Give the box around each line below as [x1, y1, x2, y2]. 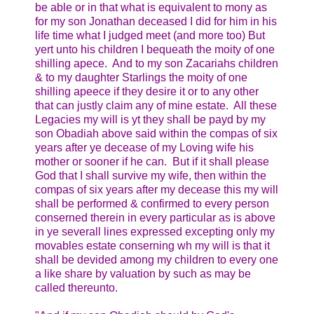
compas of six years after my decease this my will [35, 184, 278, 196]
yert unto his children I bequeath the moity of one [35, 43, 275, 56]
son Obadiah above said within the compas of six [35, 128, 278, 140]
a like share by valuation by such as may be [35, 268, 251, 280]
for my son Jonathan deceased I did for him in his [35, 15, 277, 28]
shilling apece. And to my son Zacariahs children [35, 57, 278, 70]
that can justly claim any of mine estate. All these [35, 100, 277, 112]
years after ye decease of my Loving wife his [35, 142, 254, 154]
